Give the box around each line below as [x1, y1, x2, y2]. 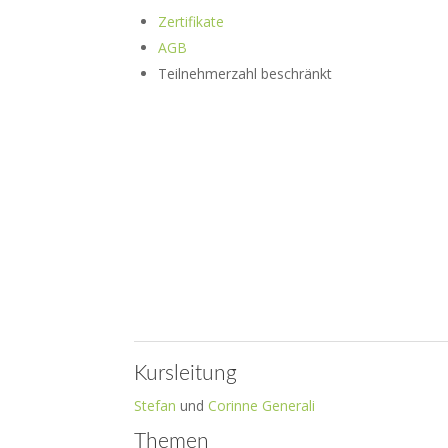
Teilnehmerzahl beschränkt [158, 64, 333, 83]
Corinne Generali [208, 396, 316, 415]
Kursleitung [134, 363, 238, 384]
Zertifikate [158, 12, 225, 31]
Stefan [134, 396, 177, 415]
